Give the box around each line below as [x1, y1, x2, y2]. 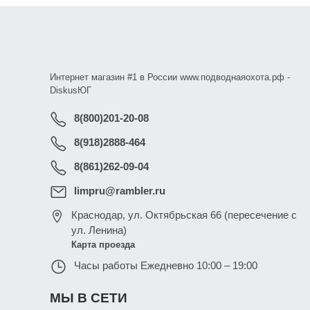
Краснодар [71, 209, 122, 221]
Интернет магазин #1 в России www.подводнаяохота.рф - [50, 72, 290, 83]
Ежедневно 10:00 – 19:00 [140, 259, 257, 272]
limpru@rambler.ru [74, 185, 165, 197]
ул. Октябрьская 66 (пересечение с [127, 209, 297, 221]
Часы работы [74, 259, 140, 272]
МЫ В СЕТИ [50, 291, 127, 306]
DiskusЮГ [50, 85, 91, 96]
